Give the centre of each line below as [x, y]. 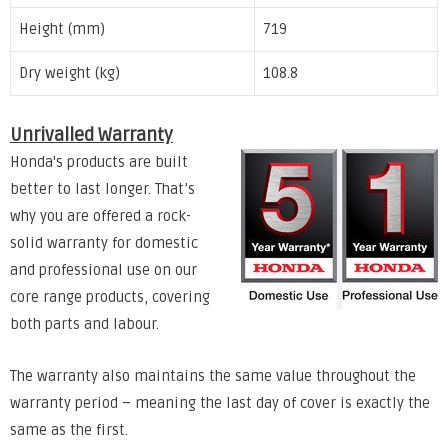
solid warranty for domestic [104, 243]
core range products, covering [110, 297]
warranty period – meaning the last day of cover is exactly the [220, 404]
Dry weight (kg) [69, 74]
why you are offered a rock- [100, 216]
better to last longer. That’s [102, 189]
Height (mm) [62, 30]
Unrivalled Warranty [91, 134]
